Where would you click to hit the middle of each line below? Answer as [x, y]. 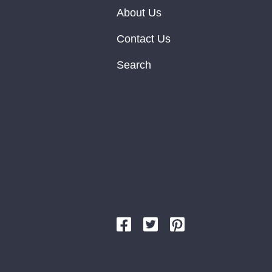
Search [134, 65]
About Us [139, 13]
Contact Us [144, 39]
